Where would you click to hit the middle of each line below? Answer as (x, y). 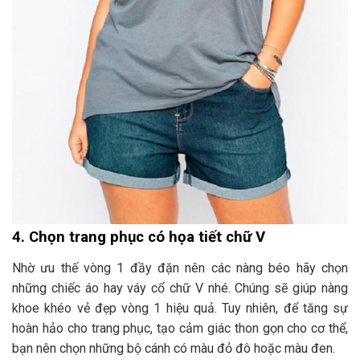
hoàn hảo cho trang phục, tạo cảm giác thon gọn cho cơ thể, (180, 328)
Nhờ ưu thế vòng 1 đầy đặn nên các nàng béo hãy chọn (180, 268)
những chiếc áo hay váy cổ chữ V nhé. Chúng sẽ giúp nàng (180, 288)
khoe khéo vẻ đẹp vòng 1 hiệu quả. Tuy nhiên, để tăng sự (180, 308)
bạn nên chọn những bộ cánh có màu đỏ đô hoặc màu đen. (174, 348)
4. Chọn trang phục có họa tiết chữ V (139, 237)
